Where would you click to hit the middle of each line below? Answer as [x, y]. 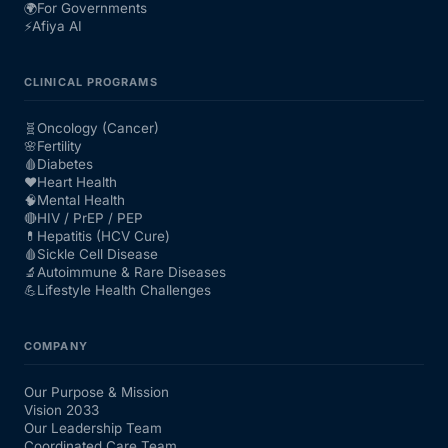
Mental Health [81, 200]
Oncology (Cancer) [98, 128]
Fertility [59, 146]
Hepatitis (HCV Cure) [103, 236]
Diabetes [65, 164]
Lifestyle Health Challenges [124, 290]
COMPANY [56, 346]
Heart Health [77, 182]
